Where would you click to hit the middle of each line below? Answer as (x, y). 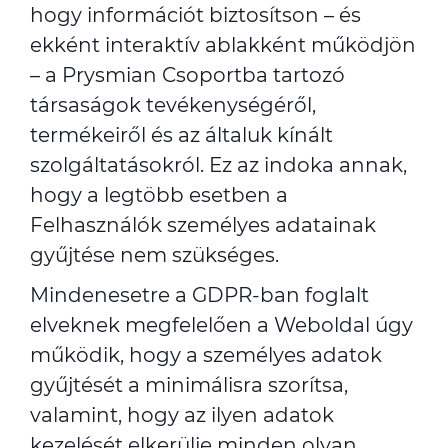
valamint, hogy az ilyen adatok (182, 415)
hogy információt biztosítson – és (195, 15)
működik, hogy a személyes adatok (206, 355)
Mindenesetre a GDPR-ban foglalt (199, 295)
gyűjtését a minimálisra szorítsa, (189, 385)
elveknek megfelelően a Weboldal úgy (221, 325)
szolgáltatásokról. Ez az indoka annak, (218, 165)
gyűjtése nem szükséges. (154, 255)
